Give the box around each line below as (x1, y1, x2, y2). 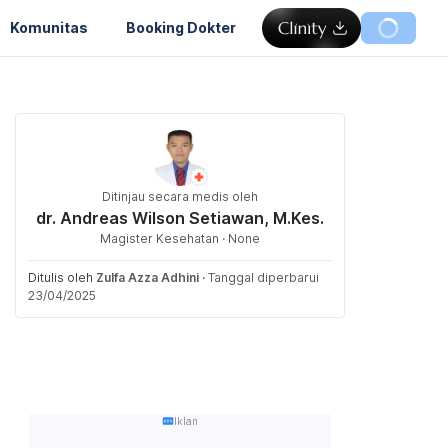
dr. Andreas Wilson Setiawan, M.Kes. (36, 208, 324, 228)
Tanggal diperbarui (208, 270, 319, 285)
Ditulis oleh (28, 270, 96, 285)
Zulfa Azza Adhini (96, 270, 199, 285)
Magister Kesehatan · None (100, 231, 260, 246)
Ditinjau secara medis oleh (102, 189, 258, 204)
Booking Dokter (126, 18, 236, 36)
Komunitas (10, 18, 88, 36)
